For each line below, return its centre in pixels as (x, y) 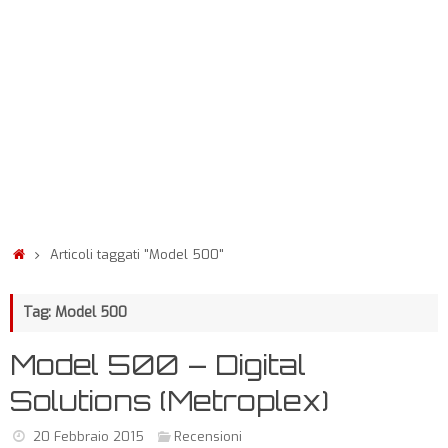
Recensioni (208, 436)
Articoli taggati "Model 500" (137, 254)
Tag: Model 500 (75, 312)
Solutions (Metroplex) (169, 400)
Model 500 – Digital (158, 364)
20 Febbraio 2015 (88, 436)
